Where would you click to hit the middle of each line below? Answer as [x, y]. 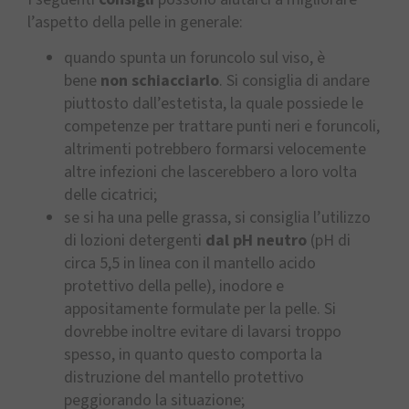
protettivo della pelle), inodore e [174, 287]
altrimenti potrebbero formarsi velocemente [215, 150]
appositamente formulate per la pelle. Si [200, 309]
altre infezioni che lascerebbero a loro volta [210, 173]
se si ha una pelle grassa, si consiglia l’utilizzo [217, 218]
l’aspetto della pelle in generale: [135, 22]
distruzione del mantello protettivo [184, 378]
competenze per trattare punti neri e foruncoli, [222, 127]
